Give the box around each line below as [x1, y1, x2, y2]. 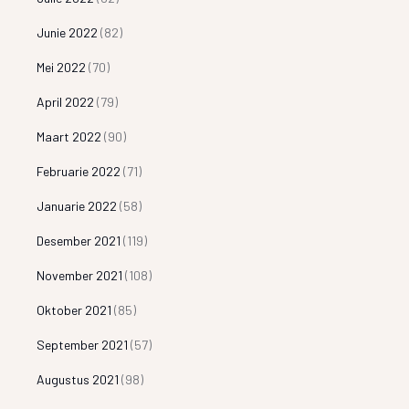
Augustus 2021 [37, 371, 120, 387]
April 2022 [37, 93, 95, 110]
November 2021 [37, 267, 123, 283]
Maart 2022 [37, 128, 102, 144]
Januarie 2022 [37, 197, 118, 214]
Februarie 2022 [37, 163, 121, 179]
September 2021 [37, 336, 129, 352]
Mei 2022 [37, 58, 87, 75]
